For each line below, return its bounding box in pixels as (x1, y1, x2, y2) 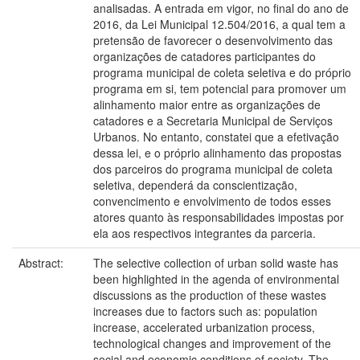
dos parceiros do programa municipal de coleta (93, 160, 333, 177)
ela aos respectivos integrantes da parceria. (93, 224, 316, 241)
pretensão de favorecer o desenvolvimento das (93, 31, 333, 48)
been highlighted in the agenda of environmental (93, 270, 339, 287)
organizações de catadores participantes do (93, 47, 316, 64)
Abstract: (18, 254, 67, 271)
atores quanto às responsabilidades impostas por (93, 208, 344, 225)
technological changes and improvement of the (93, 334, 331, 351)
